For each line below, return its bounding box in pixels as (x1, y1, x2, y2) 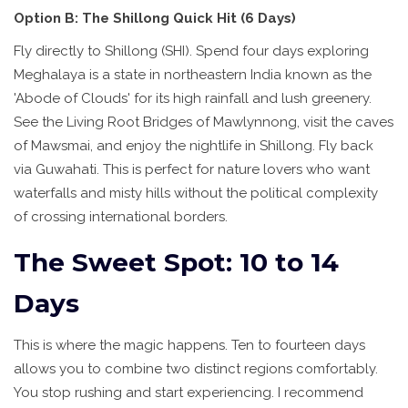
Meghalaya (14, 66, 86, 84)
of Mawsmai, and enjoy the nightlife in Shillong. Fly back (14, 138, 373, 155)
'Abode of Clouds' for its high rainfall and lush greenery (14, 90, 369, 107)
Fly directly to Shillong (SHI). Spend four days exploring (14, 43, 369, 60)
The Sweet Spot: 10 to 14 (14, 247, 339, 279)
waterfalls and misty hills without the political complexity (14, 185, 378, 202)
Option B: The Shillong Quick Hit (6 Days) (14, 10, 296, 27)
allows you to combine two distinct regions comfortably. (14, 361, 378, 378)
